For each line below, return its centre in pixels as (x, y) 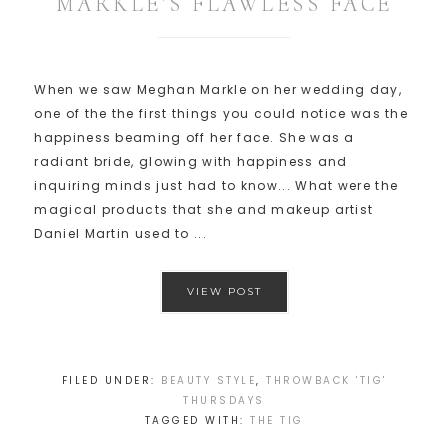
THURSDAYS (224, 401)
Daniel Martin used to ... (120, 234)
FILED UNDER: (111, 381)
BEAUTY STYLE (208, 381)
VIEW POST (224, 292)
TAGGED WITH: (197, 421)
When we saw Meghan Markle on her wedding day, (218, 90)
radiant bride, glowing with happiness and (191, 162)
